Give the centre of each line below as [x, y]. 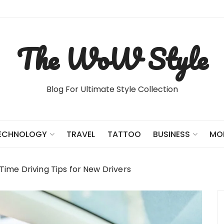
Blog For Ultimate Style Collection [112, 89]
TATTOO [124, 134]
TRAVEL [81, 134]
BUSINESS [171, 134]
